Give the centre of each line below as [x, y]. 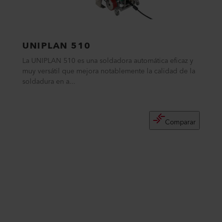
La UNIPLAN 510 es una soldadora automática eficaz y [108, 61]
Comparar [180, 122]
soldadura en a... [49, 82]
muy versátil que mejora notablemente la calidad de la [109, 71]
